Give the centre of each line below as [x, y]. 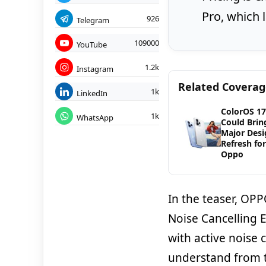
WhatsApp [95, 117]
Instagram [95, 69]
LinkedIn [92, 93]
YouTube [92, 44]
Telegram [93, 20]
